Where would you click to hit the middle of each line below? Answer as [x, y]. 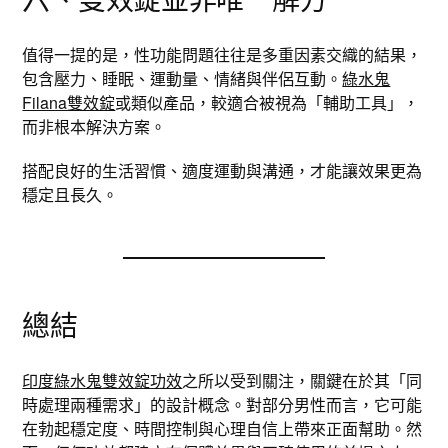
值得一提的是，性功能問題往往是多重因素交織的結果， [222, 54]
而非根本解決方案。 [94, 126]
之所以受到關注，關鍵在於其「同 [302, 380]
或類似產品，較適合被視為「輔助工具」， [267, 102]
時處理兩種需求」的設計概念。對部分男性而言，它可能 [222, 404]
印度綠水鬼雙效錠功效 [102, 380]
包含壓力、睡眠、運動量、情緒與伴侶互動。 [182, 78]
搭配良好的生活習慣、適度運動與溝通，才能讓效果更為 [222, 170]
